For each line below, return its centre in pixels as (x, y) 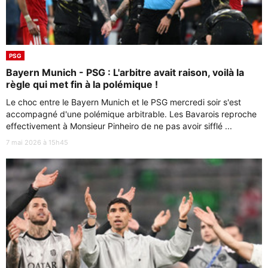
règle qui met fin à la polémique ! (82, 84)
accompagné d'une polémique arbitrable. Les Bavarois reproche (131, 114)
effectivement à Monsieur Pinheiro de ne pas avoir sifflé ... (119, 126)
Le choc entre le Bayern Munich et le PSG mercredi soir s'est (124, 102)
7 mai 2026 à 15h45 (37, 142)
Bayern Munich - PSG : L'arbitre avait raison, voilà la (125, 72)
